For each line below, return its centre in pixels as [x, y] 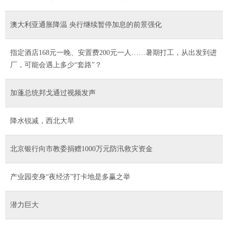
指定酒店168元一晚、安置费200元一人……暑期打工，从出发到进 [113, 52]
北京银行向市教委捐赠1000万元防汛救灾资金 [81, 149]
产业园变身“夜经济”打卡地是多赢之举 [70, 177]
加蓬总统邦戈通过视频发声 [53, 93]
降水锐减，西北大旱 [42, 121]
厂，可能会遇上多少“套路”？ [56, 65]
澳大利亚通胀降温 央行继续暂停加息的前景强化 [86, 24]
